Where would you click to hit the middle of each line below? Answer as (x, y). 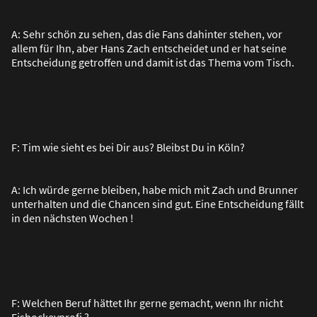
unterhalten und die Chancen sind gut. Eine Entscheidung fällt (157, 203)
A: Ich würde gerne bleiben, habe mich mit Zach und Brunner (155, 189)
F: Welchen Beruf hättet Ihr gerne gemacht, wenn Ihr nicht (147, 302)
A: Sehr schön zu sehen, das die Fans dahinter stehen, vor (147, 34)
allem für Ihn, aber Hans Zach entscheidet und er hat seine (149, 48)
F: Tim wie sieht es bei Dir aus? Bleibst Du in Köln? (128, 147)
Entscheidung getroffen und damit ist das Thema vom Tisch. (153, 62)
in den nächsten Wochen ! (73, 218)
